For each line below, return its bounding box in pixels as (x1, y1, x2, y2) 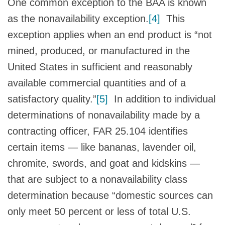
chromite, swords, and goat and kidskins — (8, 157, 200, 169)
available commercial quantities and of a (8, 77, 186, 88)
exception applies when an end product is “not (8, 29, 212, 40)
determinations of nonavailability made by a (8, 109, 200, 121)
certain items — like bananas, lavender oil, (8, 141, 196, 153)
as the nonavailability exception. (8, 13, 149, 24)
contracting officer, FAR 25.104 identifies (8, 125, 188, 137)
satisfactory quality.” (8, 93, 96, 104)
